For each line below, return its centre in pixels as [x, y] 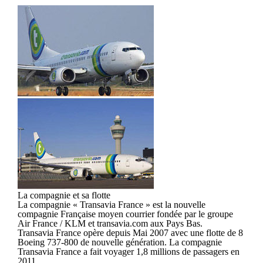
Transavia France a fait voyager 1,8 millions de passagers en [129, 251]
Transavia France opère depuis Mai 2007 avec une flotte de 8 [130, 232]
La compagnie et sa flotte [64, 195]
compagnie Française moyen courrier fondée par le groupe [125, 214]
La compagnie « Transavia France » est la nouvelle [112, 204]
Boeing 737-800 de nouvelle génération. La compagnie [120, 242]
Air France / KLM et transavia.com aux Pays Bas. [110, 223]
